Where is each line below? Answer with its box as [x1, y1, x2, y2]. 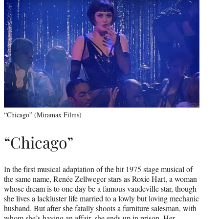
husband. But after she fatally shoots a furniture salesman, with [4, 202, 197, 213]
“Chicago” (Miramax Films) [4, 110, 82, 120]
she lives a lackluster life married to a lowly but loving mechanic [4, 193, 199, 203]
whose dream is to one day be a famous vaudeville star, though [4, 183, 197, 194]
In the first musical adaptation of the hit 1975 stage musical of [4, 163, 193, 174]
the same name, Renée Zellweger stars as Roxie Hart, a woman [4, 173, 197, 184]
